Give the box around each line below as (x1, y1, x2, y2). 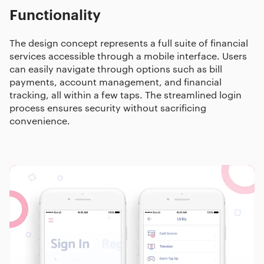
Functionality (9, 5, 101, 24)
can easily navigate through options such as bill (9, 62, 222, 75)
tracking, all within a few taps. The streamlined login (9, 88, 242, 101)
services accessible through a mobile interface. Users (9, 49, 247, 62)
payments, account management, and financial (9, 75, 222, 88)
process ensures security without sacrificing (9, 101, 206, 114)
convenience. (9, 114, 70, 127)
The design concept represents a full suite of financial (9, 37, 248, 49)
